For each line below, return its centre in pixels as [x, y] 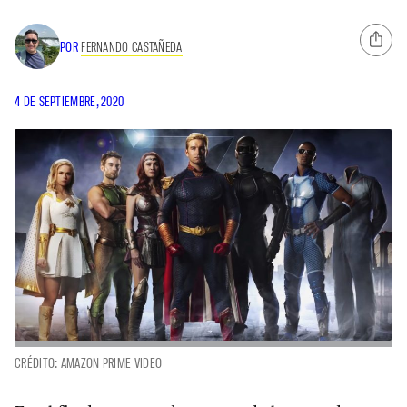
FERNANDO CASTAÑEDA [132, 46]
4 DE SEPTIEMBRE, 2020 [69, 101]
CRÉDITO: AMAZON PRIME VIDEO [89, 363]
